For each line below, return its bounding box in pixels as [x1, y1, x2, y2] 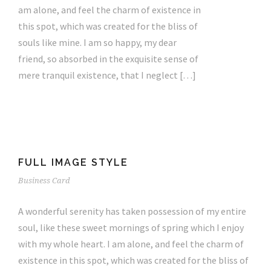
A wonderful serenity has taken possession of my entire [18, 204, 246, 217]
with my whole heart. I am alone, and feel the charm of [18, 237, 244, 250]
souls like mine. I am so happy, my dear [18, 36, 177, 48]
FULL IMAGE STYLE [18, 156, 128, 168]
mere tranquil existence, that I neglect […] [18, 68, 196, 81]
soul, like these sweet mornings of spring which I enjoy [18, 221, 244, 233]
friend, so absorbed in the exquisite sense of [18, 52, 198, 65]
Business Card [18, 175, 70, 185]
